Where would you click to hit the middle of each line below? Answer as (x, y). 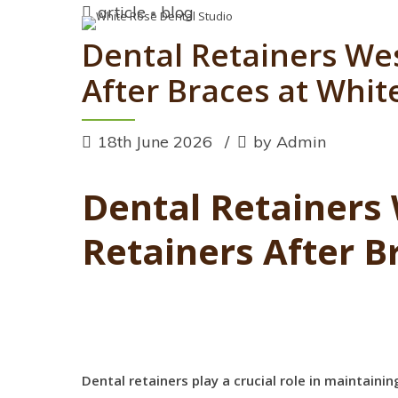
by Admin (290, 142)
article (122, 12)
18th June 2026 (157, 142)
